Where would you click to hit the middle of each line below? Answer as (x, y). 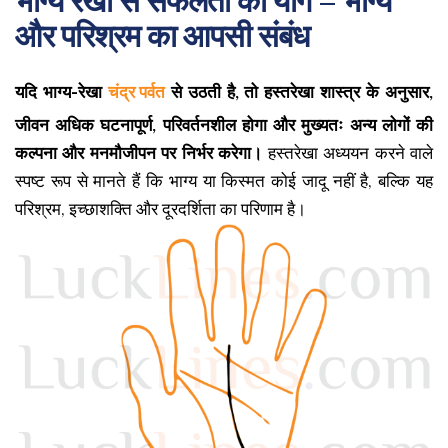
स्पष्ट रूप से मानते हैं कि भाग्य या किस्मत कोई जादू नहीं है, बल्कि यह (224, 181)
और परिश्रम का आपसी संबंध (162, 36)
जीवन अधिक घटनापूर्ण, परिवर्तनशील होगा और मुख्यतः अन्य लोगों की (224, 125)
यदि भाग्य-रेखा (61, 92)
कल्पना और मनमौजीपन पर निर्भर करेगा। (139, 153)
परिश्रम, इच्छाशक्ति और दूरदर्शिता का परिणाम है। (160, 209)
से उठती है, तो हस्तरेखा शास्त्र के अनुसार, (299, 92)
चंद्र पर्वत (136, 92)
